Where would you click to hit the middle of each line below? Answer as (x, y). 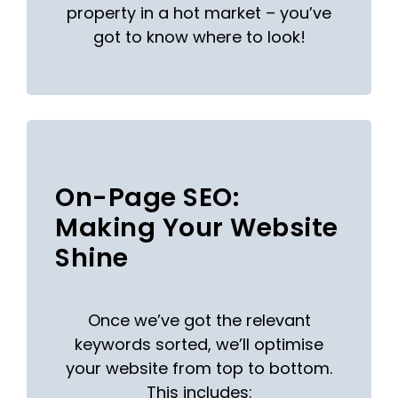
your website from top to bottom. (199, 369)
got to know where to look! (199, 36)
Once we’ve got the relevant (199, 321)
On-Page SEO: (147, 198)
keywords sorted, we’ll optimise (199, 345)
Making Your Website (197, 228)
